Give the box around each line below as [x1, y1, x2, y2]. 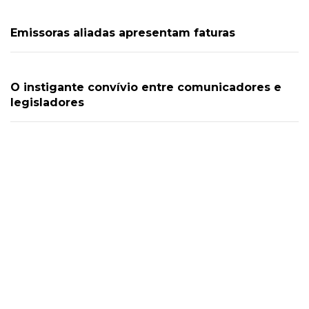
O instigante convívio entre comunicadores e [10, 80, 281, 94]
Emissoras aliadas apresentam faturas [10, 26, 235, 39]
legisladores [10, 95, 84, 109]
